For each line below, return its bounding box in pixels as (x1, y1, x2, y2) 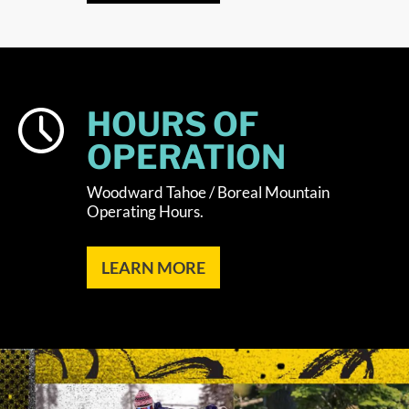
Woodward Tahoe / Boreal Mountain (87, 183, 330, 203)
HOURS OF (87, 104, 259, 145)
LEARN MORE (101, 257, 205, 278)
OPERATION (87, 137, 286, 178)
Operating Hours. (87, 202, 204, 222)
